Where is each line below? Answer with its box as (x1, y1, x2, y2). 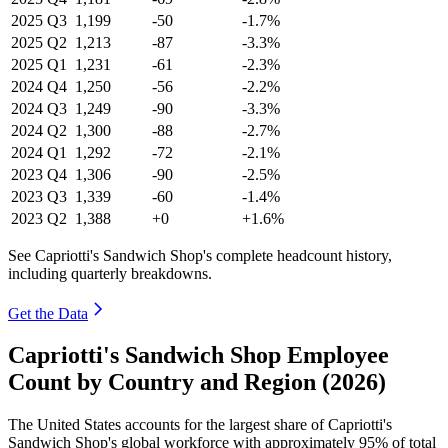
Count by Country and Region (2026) (8, 369, 386, 396)
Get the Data (8, 304, 88, 322)
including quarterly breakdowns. (8, 264, 212, 282)
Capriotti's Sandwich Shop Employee (8, 342, 389, 369)
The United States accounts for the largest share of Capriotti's (8, 416, 392, 434)
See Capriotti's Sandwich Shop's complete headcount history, (8, 246, 392, 264)
